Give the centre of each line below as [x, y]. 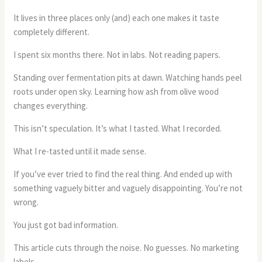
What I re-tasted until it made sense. [80, 151]
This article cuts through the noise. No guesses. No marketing [127, 248]
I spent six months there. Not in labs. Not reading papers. [117, 55]
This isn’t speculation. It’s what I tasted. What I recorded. [118, 129]
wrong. [26, 202]
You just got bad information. [66, 225]
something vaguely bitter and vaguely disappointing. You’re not [128, 188]
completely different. [52, 32]
